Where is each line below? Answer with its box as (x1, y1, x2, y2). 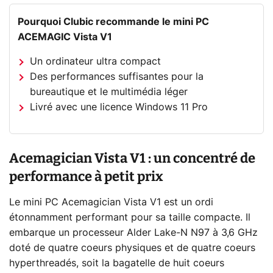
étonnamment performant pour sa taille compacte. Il (9, 213, 250, 223)
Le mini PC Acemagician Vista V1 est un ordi (9, 197, 213, 208)
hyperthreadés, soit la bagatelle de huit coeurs (9, 258, 224, 269)
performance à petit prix (9, 168, 163, 185)
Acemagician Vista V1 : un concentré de (9, 150, 255, 167)
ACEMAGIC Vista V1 (18, 32, 113, 42)
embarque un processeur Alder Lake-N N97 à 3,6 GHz (9, 228, 258, 238)
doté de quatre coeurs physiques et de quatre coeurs (9, 243, 255, 253)
